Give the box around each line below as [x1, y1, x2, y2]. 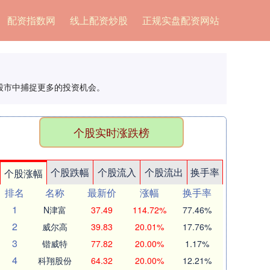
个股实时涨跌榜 [74, 124, 149, 140]
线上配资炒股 [69, 13, 128, 27]
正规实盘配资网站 [142, 13, 219, 27]
